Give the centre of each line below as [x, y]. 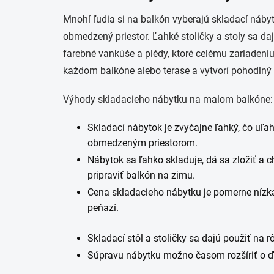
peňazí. [103, 208]
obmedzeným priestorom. [143, 143]
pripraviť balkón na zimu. [141, 175]
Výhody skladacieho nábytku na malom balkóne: [168, 99]
